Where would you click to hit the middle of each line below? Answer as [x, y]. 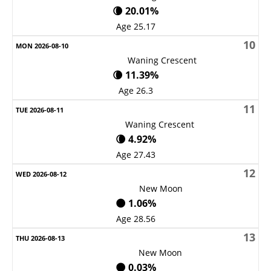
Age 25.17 [135, 26]
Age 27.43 [135, 154]
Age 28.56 [135, 218]
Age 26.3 [135, 90]
